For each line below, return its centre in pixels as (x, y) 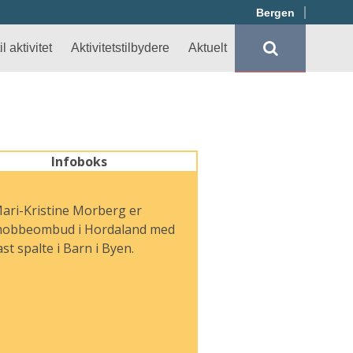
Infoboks (79, 162)
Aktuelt (208, 48)
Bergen (275, 13)
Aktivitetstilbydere (120, 48)
